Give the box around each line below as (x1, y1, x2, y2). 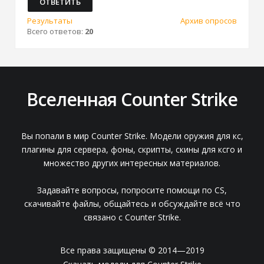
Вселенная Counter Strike (27, 87, 237, 112)
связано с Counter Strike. (83, 212, 181, 223)
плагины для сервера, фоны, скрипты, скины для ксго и (22, 144, 242, 156)
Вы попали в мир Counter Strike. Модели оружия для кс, (21, 130, 243, 142)
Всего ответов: (27, 26, 85, 37)
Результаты (27, 15, 72, 27)
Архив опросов (180, 15, 237, 27)
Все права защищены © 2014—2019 (60, 245, 204, 256)
